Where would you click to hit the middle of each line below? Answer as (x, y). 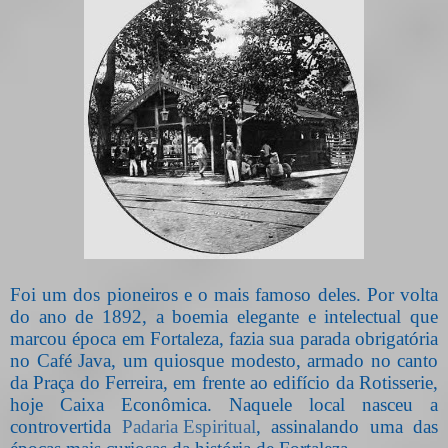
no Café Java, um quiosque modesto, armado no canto (224, 361)
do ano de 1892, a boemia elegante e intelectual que (224, 317)
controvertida (66, 427)
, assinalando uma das (346, 427)
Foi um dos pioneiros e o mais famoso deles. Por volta (224, 295)
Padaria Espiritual (188, 427)
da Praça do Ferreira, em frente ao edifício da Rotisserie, (224, 383)
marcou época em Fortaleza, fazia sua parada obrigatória (224, 339)
